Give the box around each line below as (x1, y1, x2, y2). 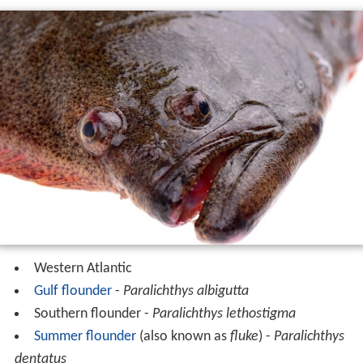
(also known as (135, 329, 230, 345)
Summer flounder (33, 329, 136, 345)
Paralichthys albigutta (122, 284, 249, 300)
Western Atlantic (33, 261, 132, 277)
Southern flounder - (33, 306, 152, 322)
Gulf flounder (33, 284, 112, 300)
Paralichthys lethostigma (152, 306, 296, 322)
